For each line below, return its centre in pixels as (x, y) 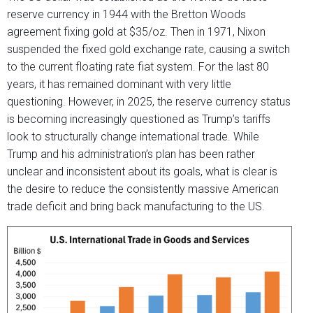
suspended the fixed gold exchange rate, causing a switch (148, 49)
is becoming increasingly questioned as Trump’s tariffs (139, 119)
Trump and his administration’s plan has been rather (131, 154)
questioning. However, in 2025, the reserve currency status (149, 101)
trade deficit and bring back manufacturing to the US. (136, 206)
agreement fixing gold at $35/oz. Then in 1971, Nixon (136, 31)
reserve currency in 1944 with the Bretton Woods (126, 14)
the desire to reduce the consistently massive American (143, 189)
